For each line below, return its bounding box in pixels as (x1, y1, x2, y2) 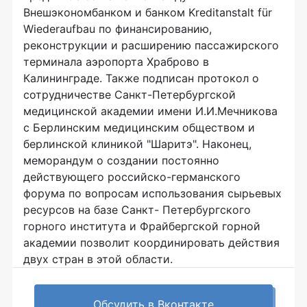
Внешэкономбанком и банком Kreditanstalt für (23, 5, 272, 19)
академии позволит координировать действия (23, 236, 280, 249)
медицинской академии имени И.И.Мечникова (23, 104, 278, 118)
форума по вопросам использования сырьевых (23, 186, 282, 200)
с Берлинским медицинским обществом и (23, 121, 255, 134)
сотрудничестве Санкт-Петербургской (23, 88, 236, 101)
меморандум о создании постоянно (23, 153, 219, 167)
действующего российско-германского (23, 170, 241, 184)
